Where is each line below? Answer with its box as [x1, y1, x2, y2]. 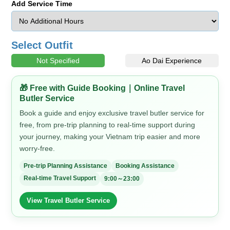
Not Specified [36, 56, 80, 65]
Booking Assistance [116, 162, 175, 169]
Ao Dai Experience [142, 56, 202, 65]
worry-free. [20, 144, 55, 152]
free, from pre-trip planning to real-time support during [20, 120, 196, 129]
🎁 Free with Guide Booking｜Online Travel [20, 83, 185, 92]
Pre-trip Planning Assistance [24, 162, 108, 169]
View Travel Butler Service [27, 197, 110, 205]
